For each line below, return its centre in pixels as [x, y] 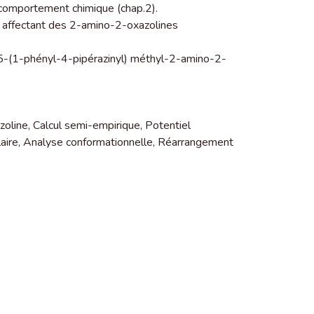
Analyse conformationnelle [88, 142]
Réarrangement [196, 142]
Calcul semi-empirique [87, 125]
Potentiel [168, 125]
